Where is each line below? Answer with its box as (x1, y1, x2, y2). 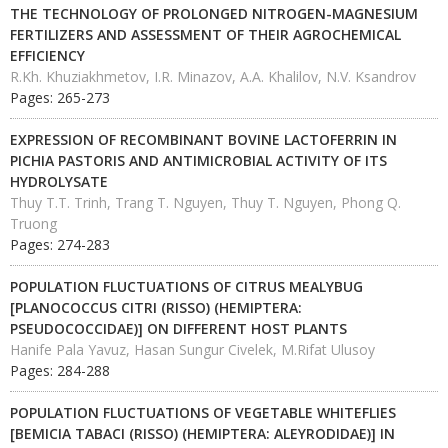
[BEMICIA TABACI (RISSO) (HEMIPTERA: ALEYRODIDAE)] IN (10, 424, 395, 443)
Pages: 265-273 (10, 88, 110, 107)
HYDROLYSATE (10, 172, 108, 191)
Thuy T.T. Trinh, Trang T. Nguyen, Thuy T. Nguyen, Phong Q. (10, 193, 401, 212)
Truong (10, 214, 57, 233)
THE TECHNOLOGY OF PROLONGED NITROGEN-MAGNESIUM (10, 4, 418, 23)
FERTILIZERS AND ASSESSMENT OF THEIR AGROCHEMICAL (10, 25, 401, 44)
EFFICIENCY (10, 46, 85, 65)
